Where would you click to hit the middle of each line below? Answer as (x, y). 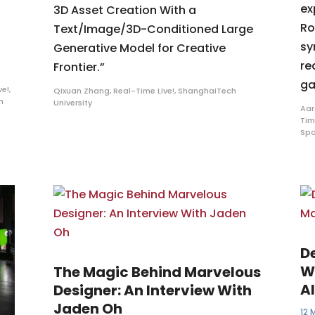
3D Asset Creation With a (124, 11)
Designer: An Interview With (152, 291)
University (72, 103)
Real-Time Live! (143, 91)
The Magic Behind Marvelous (157, 272)
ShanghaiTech (207, 91)
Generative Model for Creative (139, 49)
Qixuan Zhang (81, 91)
